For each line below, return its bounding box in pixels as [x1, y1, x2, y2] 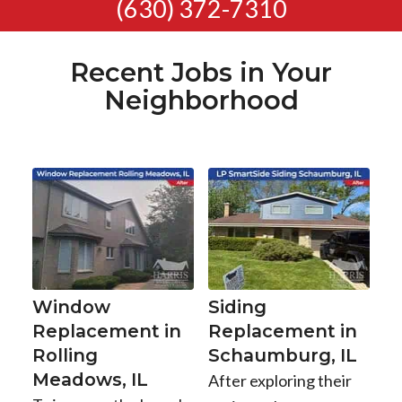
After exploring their [207, 370, 352, 390]
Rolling [31, 344, 98, 366]
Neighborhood [103, 84, 299, 117]
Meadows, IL [31, 368, 148, 390]
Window [31, 295, 110, 318]
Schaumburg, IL [207, 344, 357, 366]
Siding [207, 295, 267, 318]
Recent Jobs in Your [70, 57, 332, 89]
